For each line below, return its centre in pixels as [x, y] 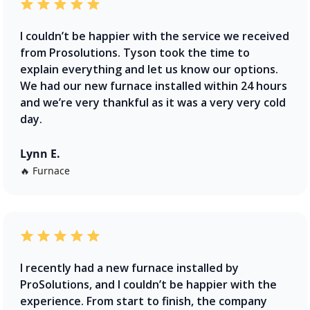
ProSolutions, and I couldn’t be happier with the [148, 284]
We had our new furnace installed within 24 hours [154, 85]
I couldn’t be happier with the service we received [155, 36]
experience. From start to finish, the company [144, 301]
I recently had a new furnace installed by [129, 267]
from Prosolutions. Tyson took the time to [135, 52]
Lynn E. [40, 153]
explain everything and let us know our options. [149, 69]
